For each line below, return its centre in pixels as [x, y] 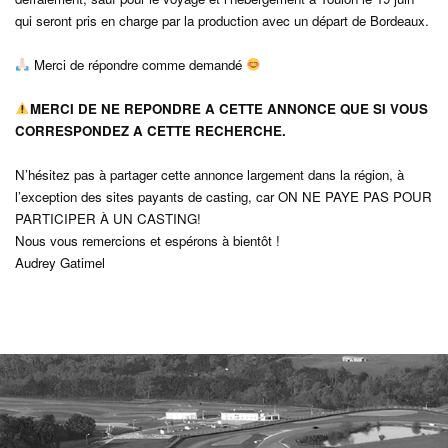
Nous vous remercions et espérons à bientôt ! [147, 240]
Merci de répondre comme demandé [138, 64]
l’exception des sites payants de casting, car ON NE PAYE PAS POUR [223, 196]
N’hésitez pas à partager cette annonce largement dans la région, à [209, 174]
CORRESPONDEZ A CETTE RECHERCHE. [150, 130]
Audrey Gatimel [60, 262]
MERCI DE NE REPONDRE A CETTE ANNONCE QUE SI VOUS [229, 108]
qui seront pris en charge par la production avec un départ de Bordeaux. [222, 20]
